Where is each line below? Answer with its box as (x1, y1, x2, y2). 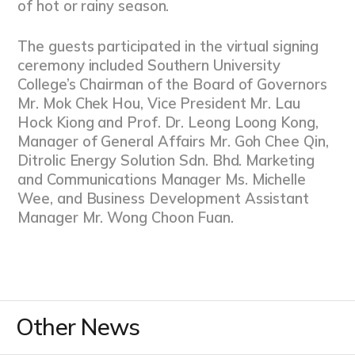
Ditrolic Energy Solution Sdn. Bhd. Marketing (17, 151, 315, 170)
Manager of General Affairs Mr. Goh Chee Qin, (17, 132, 329, 151)
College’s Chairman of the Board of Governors (17, 75, 327, 94)
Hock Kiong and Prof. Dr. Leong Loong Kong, (17, 113, 319, 132)
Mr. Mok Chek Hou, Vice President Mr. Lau (17, 94, 300, 113)
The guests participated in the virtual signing (17, 37, 319, 56)
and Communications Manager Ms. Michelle (17, 170, 306, 189)
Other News (15, 312, 140, 342)
